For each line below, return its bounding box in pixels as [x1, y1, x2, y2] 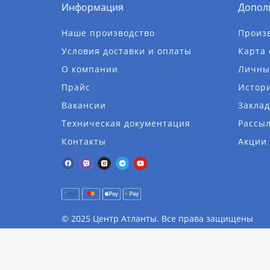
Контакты [61, 136, 106, 147]
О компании [61, 63, 118, 75]
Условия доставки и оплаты [61, 45, 192, 57]
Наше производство [61, 27, 155, 39]
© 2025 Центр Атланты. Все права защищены [61, 213, 253, 225]
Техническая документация [61, 118, 190, 129]
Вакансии [61, 99, 106, 111]
